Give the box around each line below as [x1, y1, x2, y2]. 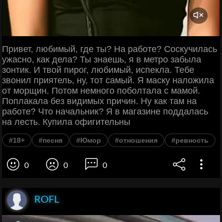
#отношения [115, 136, 158, 145]
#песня [39, 136, 62, 145]
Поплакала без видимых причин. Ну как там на [2, 96, 197, 107]
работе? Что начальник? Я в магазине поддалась [2, 107, 208, 117]
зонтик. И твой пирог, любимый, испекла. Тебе [2, 65, 194, 75]
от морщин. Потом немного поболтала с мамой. [2, 86, 200, 96]
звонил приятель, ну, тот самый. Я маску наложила [2, 75, 214, 86]
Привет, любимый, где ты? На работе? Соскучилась [2, 44, 217, 55]
